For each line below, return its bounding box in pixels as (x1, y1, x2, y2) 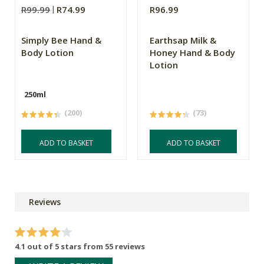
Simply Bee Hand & (21, 34, 101, 46)
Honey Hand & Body (150, 46, 236, 58)
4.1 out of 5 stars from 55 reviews (15, 240, 145, 252)
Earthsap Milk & (150, 34, 217, 46)
